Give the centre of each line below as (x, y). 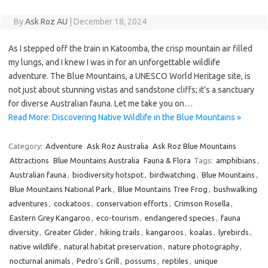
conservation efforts (132, 203)
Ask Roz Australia (118, 146)
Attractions (29, 160)
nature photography (203, 246)
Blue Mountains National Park (61, 189)
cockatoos (72, 203)
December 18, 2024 (110, 22)
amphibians (236, 160)
